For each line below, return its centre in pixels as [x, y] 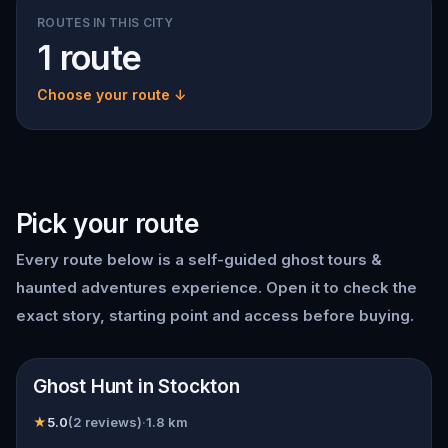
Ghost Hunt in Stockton [136, 386]
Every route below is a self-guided [148, 259]
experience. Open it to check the [292, 287]
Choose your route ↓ [111, 94]
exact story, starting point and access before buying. [215, 315]
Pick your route [107, 223]
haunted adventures [91, 287]
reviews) [112, 422]
